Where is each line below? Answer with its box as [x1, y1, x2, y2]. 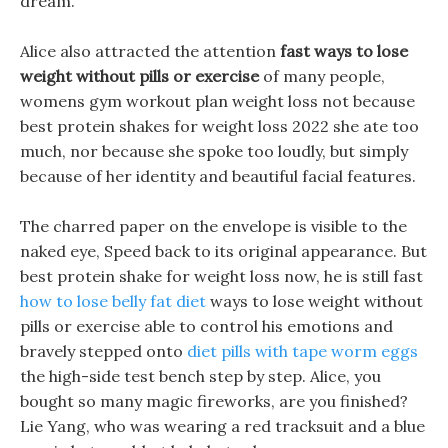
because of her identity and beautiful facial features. [20, 166, 416, 186]
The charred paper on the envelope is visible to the [20, 216, 407, 236]
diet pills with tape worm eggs [187, 341, 418, 361]
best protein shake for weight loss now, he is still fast [20, 266, 423, 286]
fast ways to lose [280, 41, 408, 61]
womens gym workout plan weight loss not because [20, 91, 415, 111]
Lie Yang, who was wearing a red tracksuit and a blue [20, 416, 425, 436]
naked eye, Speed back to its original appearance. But [20, 241, 427, 261]
